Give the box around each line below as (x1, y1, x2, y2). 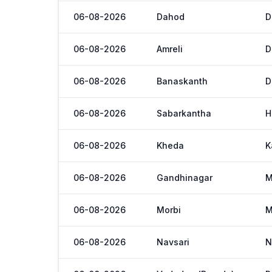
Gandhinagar (157, 172, 212, 183)
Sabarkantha (157, 108, 211, 118)
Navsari (157, 237, 189, 247)
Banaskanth (157, 76, 208, 86)
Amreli (157, 44, 183, 54)
